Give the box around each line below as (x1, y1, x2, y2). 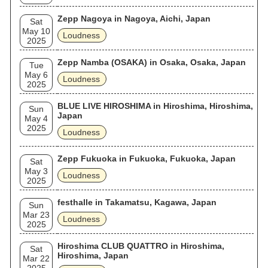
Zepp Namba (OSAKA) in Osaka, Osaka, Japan (57, 57, 246, 67)
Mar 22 (23, 254, 50, 263)
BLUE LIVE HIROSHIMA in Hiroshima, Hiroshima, (57, 101, 253, 111)
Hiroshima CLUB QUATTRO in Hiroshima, (57, 241, 224, 251)
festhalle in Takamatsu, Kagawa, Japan (57, 197, 217, 207)
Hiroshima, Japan (57, 251, 129, 260)
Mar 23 (23, 210, 50, 220)
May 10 (22, 26, 50, 36)
